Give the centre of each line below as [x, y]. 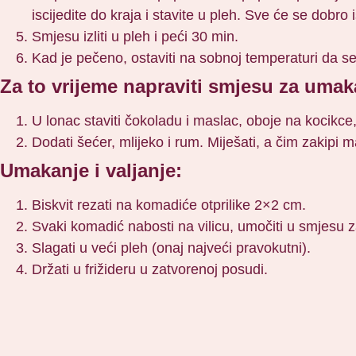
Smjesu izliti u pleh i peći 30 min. [135, 36]
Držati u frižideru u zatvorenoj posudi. [150, 269]
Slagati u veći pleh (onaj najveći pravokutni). [171, 248]
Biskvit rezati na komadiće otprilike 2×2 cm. [169, 205]
